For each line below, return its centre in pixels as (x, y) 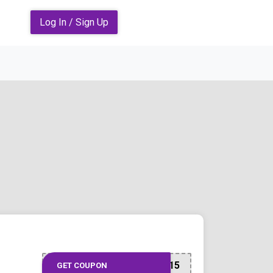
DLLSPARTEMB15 (139, 266)
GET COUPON (82, 266)
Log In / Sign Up (74, 23)
